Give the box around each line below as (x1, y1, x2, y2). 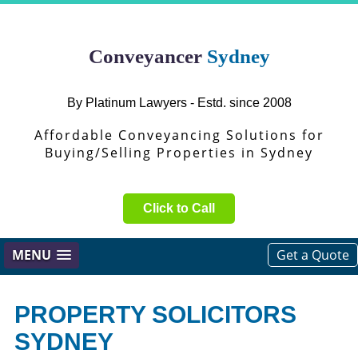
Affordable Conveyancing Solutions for (34, 126, 324, 144)
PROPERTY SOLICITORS (14, 301, 296, 328)
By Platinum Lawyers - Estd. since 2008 (66, 96, 292, 109)
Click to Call (143, 201, 215, 215)
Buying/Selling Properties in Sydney (45, 144, 313, 161)
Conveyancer (88, 46, 207, 67)
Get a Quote (276, 246, 349, 264)
